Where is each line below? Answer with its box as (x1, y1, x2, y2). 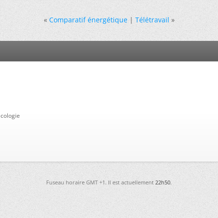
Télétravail (135, 15, 169, 24)
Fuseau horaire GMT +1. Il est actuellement (46, 179, 155, 186)
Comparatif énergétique (49, 15, 127, 24)
